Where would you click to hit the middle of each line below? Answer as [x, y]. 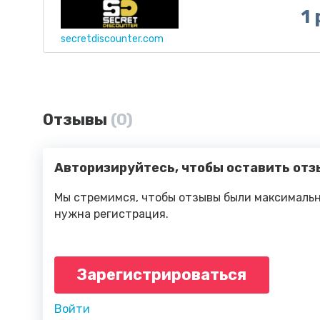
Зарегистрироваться [162, 275]
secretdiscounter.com [112, 39]
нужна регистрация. [111, 214]
